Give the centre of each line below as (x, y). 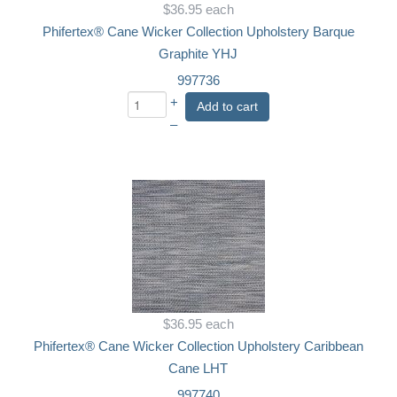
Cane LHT (198, 368)
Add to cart (227, 106)
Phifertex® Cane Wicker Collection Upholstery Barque (198, 31)
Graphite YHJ (198, 54)
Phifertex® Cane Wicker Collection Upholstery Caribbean (198, 346)
